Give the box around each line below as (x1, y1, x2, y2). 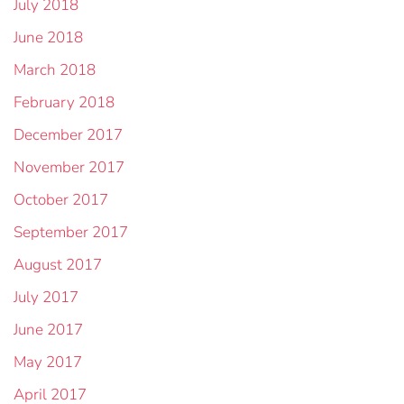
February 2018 (14, 92, 115, 113)
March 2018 (14, 60, 96, 80)
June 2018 (14, 27, 83, 48)
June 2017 (14, 319, 83, 340)
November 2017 (14, 157, 124, 178)
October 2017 (14, 189, 108, 210)
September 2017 (14, 222, 128, 243)
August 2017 (14, 254, 102, 275)
